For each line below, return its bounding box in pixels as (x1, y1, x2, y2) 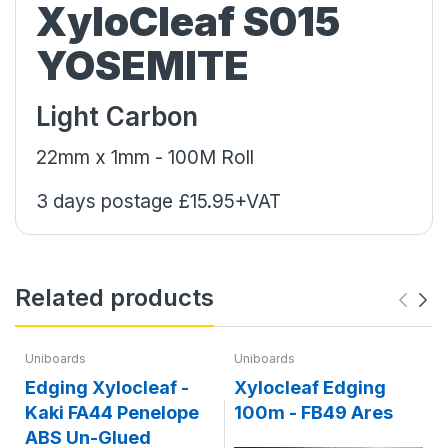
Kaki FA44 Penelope (25, 401, 199, 423)
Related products (15, 282, 214, 312)
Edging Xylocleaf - (25, 376, 189, 398)
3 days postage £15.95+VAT (36, 189, 281, 213)
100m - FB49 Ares (234, 401, 393, 423)
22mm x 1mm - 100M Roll (36, 145, 264, 169)
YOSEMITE (36, 40, 249, 90)
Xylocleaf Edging (234, 376, 386, 398)
